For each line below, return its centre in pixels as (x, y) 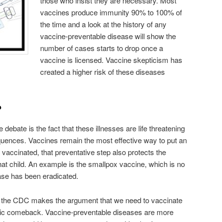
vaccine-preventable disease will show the (108, 36)
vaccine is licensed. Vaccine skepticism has (111, 59)
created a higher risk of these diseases (103, 71)
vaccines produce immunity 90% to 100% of (111, 12)
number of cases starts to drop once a (102, 48)
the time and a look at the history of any (104, 24)
